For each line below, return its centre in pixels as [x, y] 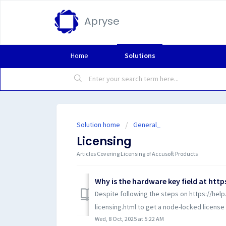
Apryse [102, 21]
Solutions [140, 55]
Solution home [99, 125]
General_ [147, 125]
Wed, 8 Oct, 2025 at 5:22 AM [129, 218]
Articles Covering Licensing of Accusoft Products [137, 154]
